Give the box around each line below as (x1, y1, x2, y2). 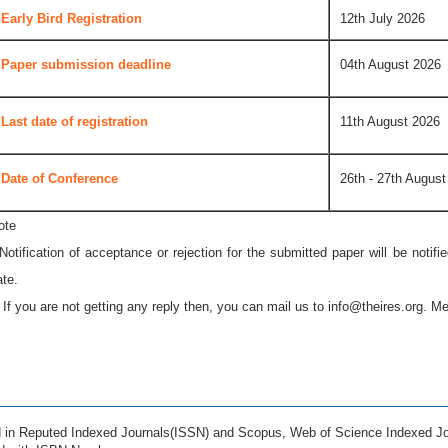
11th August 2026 (340, 113, 440, 129)
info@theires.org (328, 298, 423, 314)
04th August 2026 (340, 56, 441, 72)
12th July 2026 (340, 10, 425, 26)
